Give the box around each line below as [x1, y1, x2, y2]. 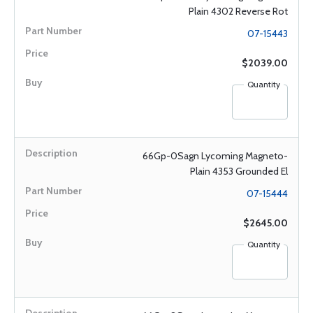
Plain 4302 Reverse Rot [189, 5, 288, 17]
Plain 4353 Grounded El [190, 165, 288, 177]
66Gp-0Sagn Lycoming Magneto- [143, 150, 288, 162]
